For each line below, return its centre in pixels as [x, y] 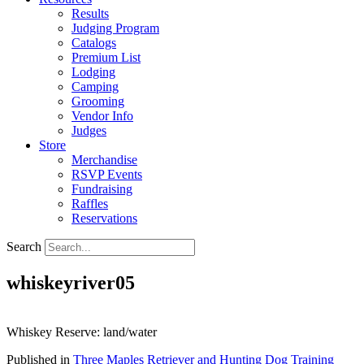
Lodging [93, 72]
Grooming [98, 101]
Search [24, 247]
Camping [95, 87]
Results [90, 13]
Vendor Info [102, 116]
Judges [89, 130]
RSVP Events [107, 174]
